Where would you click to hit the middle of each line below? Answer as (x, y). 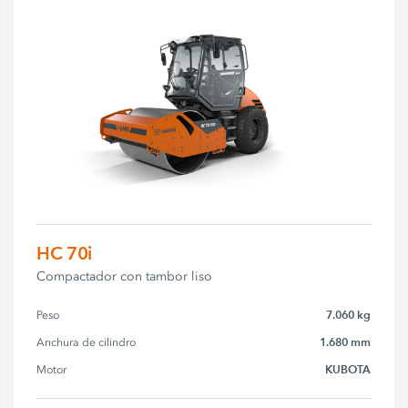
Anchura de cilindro (87, 343)
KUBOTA (348, 370)
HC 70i (65, 254)
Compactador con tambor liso (125, 277)
